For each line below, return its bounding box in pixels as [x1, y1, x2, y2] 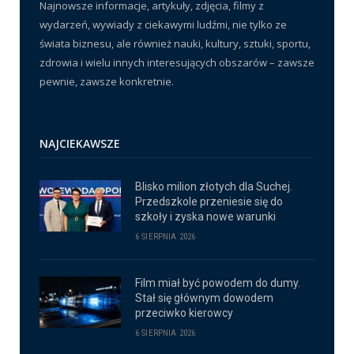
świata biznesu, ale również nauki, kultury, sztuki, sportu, [40, 36, 311, 51]
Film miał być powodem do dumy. [135, 277, 300, 290]
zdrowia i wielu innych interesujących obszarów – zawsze [40, 55, 314, 70]
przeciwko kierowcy [135, 307, 233, 320]
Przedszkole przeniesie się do [135, 195, 283, 209]
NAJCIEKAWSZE [40, 136, 120, 152]
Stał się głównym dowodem [135, 292, 273, 305]
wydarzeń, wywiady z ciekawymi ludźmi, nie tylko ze [40, 17, 287, 32]
